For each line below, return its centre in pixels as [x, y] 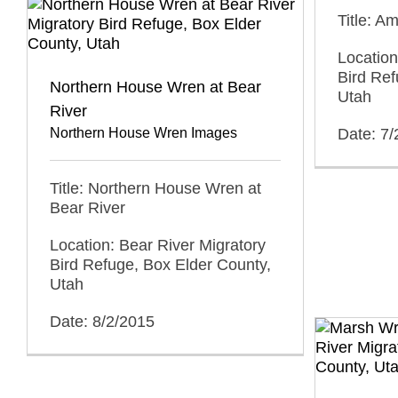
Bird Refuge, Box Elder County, [160, 265]
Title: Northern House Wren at [155, 188]
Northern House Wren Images [143, 133]
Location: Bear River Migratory [158, 245]
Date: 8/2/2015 [102, 322]
